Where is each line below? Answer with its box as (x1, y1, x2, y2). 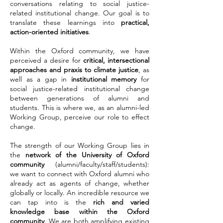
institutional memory (71, 75, 137, 84)
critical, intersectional (83, 56, 150, 65)
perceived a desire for (10, 56, 83, 65)
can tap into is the (10, 198, 93, 207)
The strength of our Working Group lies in (10, 141, 149, 150)
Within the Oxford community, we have (10, 46, 149, 55)
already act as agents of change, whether (10, 179, 149, 188)
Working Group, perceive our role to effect (10, 112, 149, 121)
